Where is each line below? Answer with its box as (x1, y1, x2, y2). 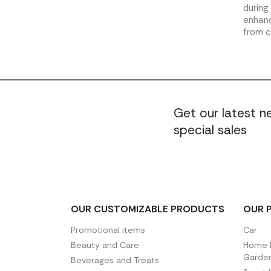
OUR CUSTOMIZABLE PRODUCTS (71, 202, 224, 215)
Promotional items (71, 224, 145, 235)
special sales (174, 121, 247, 139)
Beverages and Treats (71, 254, 159, 266)
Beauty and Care (71, 239, 139, 250)
